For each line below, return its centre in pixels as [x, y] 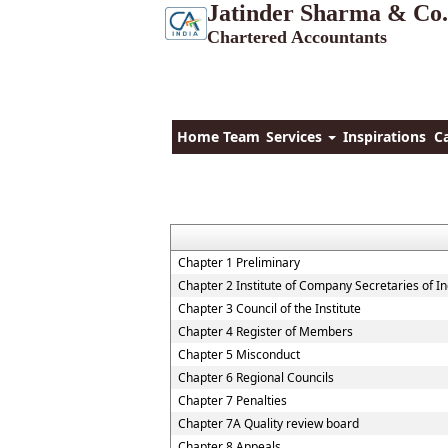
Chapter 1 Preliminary [239, 262]
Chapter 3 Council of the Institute [269, 308]
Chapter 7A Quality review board [268, 423]
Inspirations [384, 136]
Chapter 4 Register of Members [265, 331]
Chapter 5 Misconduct [239, 354]
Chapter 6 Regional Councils [256, 377]
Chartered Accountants [297, 37]
